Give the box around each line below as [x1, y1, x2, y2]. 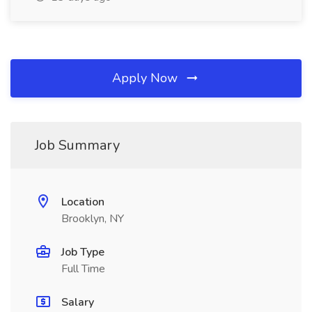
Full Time [61, 261, 105, 276]
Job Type [61, 244, 104, 260]
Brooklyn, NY [61, 211, 124, 226]
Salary [61, 295, 94, 310]
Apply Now [112, 70, 181, 86]
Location [61, 194, 104, 210]
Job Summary [35, 136, 120, 155]
